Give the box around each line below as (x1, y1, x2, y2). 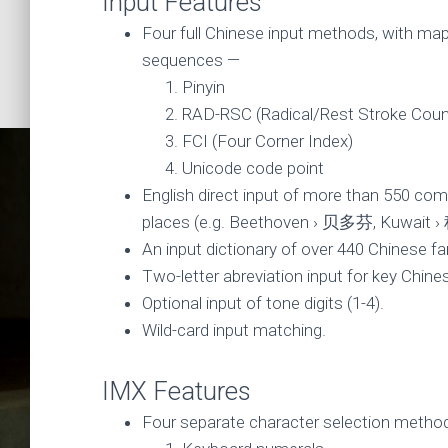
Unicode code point (182, 158, 324, 178)
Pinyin (182, 77, 225, 97)
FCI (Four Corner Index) (182, 131, 353, 151)
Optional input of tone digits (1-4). (142, 293, 388, 313)
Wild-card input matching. (142, 320, 326, 340)
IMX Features (102, 376, 251, 406)
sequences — (142, 50, 240, 70)
